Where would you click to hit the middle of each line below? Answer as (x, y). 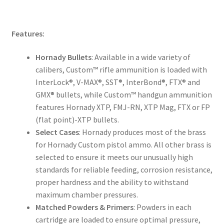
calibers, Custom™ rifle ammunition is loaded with (121, 70)
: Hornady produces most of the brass (142, 132)
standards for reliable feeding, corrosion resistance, (124, 170)
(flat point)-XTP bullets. (77, 120)
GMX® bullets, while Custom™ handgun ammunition (123, 95)
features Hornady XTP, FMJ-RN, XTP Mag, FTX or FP (122, 107)
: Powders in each (162, 207)
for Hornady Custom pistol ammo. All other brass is (123, 145)
